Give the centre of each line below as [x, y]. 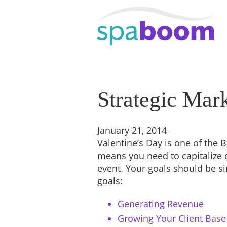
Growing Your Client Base [172, 218]
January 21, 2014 [132, 130]
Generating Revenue [161, 204]
